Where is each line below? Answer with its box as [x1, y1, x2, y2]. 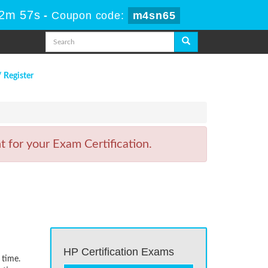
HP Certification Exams [63, 246, 174, 258]
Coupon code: [51, 10, 128, 22]
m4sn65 [132, 10, 176, 22]
